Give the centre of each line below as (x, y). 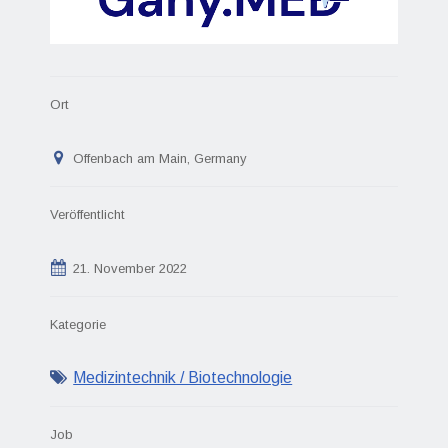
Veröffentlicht (87, 214)
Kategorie (78, 324)
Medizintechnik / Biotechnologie (183, 377)
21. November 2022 (128, 268)
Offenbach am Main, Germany (158, 158)
